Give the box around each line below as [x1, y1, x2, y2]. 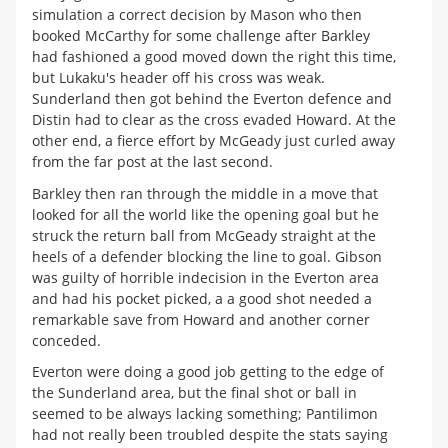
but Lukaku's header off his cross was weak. [32, 68, 325, 88]
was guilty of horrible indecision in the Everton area [32, 267, 379, 287]
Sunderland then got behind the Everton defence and [32, 89, 392, 109]
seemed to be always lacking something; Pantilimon [32, 404, 378, 424]
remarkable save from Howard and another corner [32, 309, 370, 329]
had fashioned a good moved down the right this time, [32, 47, 396, 67]
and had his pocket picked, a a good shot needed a [32, 288, 372, 308]
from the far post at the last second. [32, 152, 273, 172]
